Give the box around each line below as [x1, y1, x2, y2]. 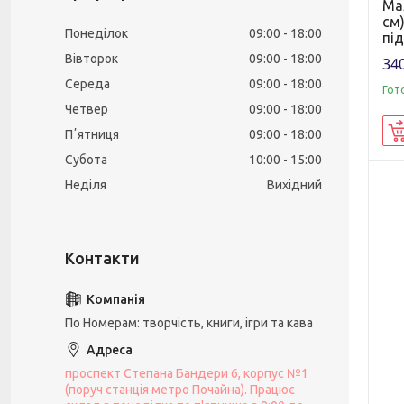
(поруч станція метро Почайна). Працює [65, 382, 295, 397]
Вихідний [267, 178, 322, 192]
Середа [65, 77, 110, 91]
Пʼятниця [65, 127, 119, 142]
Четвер [65, 102, 108, 116]
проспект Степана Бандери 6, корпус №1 [65, 366, 308, 381]
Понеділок [65, 26, 128, 41]
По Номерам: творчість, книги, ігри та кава [65, 316, 313, 330]
